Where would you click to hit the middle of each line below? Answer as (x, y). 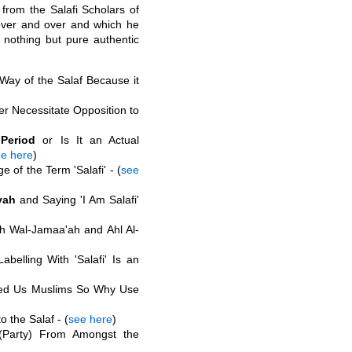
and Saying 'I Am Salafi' (78, 200)
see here (90, 319)
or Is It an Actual (88, 140)
